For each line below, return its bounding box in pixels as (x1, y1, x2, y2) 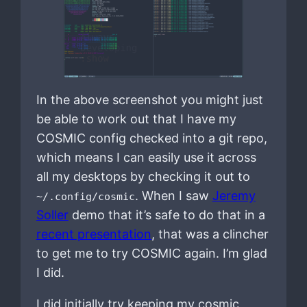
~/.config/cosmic (36, 190, 135, 202)
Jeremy (212, 188, 256, 203)
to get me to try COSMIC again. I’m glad (36, 245, 267, 260)
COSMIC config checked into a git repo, (36, 130, 267, 145)
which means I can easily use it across (36, 149, 256, 164)
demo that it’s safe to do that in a (68, 207, 265, 222)
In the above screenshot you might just (36, 92, 263, 107)
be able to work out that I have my (36, 111, 236, 126)
